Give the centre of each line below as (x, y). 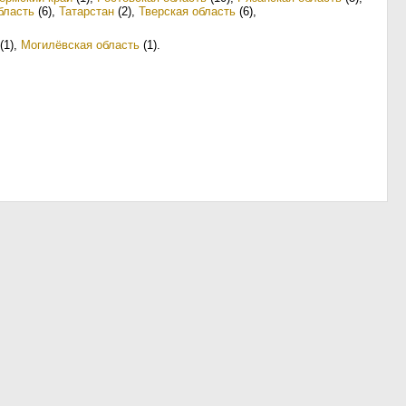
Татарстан (87, 11)
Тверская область (187, 11)
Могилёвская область (80, 45)
